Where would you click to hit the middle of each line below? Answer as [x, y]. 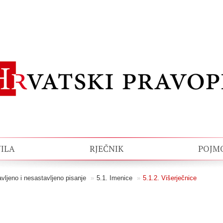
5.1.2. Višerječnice [170, 178]
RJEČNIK [107, 149]
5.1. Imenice [114, 178]
